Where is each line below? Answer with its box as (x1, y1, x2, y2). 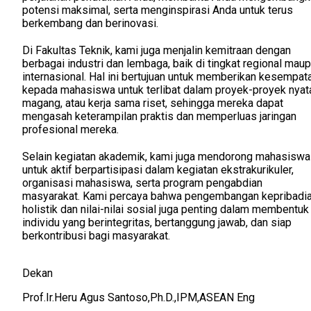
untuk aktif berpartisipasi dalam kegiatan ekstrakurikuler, (22, 163, 294, 177)
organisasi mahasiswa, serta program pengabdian (22, 176, 262, 190)
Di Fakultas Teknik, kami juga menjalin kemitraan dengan (22, 44, 291, 58)
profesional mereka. (22, 123, 119, 137)
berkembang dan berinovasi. (22, 17, 158, 31)
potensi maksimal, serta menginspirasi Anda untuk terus (22, 3, 293, 17)
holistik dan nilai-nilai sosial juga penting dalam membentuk (22, 203, 309, 217)
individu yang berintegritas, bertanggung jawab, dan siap (22, 216, 292, 230)
